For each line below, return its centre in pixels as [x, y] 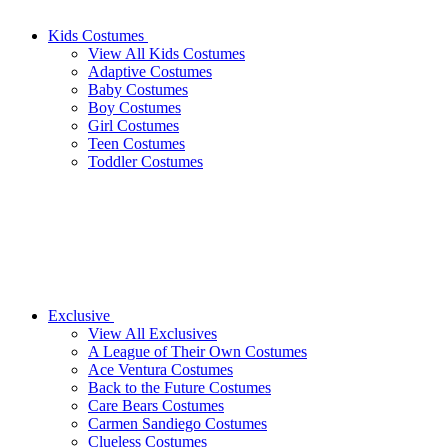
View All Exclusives [152, 333]
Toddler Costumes [145, 161]
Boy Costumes [134, 107]
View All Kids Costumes [166, 53]
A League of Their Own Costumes [197, 351]
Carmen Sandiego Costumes [177, 423]
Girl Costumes [133, 125]
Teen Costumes [136, 143]
